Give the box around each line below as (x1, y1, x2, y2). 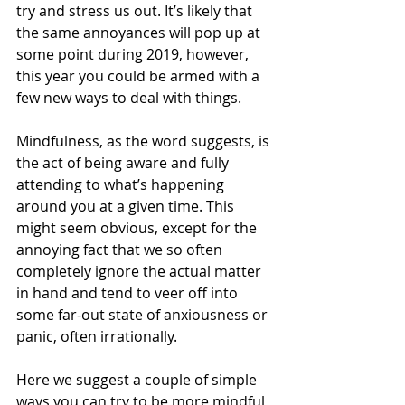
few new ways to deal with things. (16, 88, 245, 108)
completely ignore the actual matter (16, 261, 265, 281)
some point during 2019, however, (16, 44, 252, 64)
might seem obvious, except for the (16, 218, 260, 238)
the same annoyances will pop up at (16, 23, 264, 42)
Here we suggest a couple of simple (16, 370, 260, 390)
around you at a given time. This (16, 196, 238, 216)
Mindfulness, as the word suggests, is (16, 131, 273, 151)
